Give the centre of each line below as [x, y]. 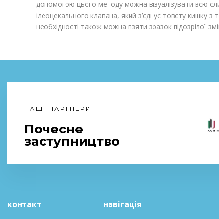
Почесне [54, 129]
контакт [24, 204]
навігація [122, 204]
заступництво [72, 141]
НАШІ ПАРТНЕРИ [58, 109]
